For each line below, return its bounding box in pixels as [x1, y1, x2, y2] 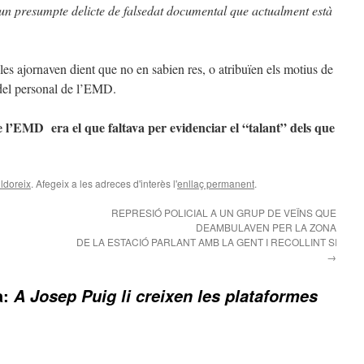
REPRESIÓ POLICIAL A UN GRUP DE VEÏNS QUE [111, 206, 336, 219]
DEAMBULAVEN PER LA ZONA [196, 220, 336, 234]
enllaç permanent [177, 176, 254, 190]
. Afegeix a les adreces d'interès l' [31, 176, 177, 190]
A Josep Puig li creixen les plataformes [14, 284, 318, 307]
